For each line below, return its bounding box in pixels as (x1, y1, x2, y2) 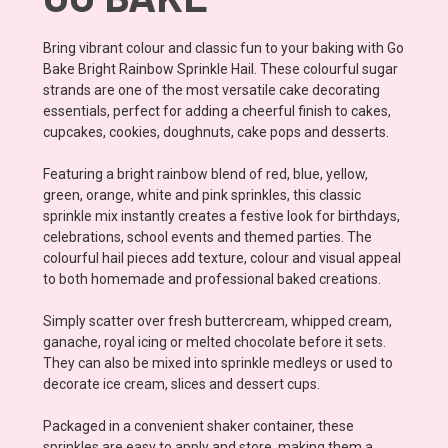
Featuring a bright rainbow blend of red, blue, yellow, (43, 165, 368, 182)
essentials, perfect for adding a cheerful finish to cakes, (43, 102, 391, 119)
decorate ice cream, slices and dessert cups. (43, 375, 320, 392)
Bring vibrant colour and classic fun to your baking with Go (43, 39, 404, 56)
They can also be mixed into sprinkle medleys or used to (43, 354, 393, 371)
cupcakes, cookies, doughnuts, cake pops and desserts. (43, 123, 389, 140)
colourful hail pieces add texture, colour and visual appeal (43, 249, 401, 266)
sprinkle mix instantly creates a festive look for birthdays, (43, 207, 400, 224)
